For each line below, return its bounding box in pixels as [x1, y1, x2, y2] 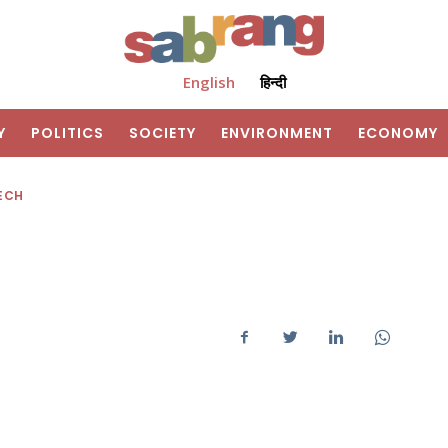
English [182, 72, 235, 93]
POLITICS [31, 123, 104, 144]
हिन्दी [259, 72, 286, 93]
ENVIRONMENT [221, 123, 333, 144]
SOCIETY [129, 123, 196, 144]
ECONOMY [358, 123, 438, 144]
